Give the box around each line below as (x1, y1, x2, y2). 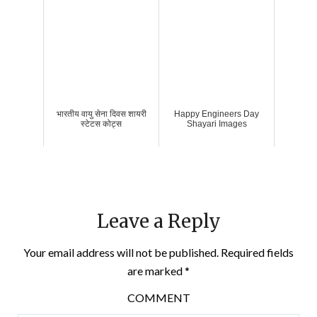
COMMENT (127, 290, 190, 304)
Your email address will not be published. (23, 245, 219, 259)
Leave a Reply (96, 209, 221, 233)
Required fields (219, 245, 294, 259)
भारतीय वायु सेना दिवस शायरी (56, 108, 146, 119)
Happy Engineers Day (174, 108, 259, 119)
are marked (127, 263, 185, 277)
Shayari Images (186, 118, 247, 129)
